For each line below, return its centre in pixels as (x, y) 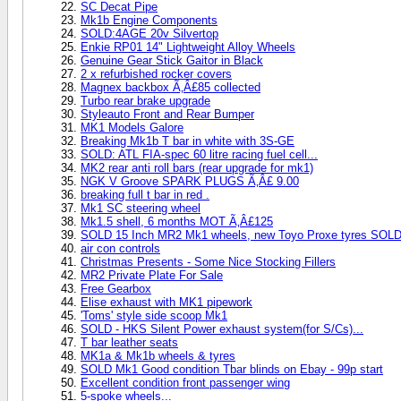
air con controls (120, 248)
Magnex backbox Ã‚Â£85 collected (171, 87)
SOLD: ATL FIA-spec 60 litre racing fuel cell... (199, 154)
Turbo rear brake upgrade (145, 100)
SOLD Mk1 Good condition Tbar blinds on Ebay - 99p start (232, 369)
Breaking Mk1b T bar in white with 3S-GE (188, 141)
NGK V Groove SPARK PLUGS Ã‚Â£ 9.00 (190, 181)
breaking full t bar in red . (145, 194)
